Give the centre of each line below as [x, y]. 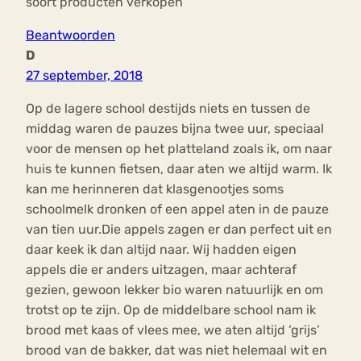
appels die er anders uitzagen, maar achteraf [161, 270]
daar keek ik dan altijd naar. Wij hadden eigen [161, 250]
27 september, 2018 [84, 76]
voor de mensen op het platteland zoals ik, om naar [179, 149]
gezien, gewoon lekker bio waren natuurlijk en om [174, 290]
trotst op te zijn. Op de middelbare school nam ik [171, 310]
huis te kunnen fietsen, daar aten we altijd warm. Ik [179, 169]
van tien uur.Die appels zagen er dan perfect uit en [179, 230]
